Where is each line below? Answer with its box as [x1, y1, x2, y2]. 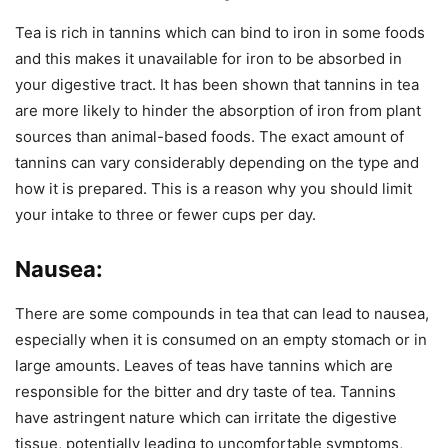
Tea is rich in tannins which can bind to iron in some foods [15, 23, 425, 42]
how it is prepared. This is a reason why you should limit [15, 179, 412, 198]
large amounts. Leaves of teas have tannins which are [15, 356, 393, 375]
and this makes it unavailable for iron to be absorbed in [15, 49, 402, 68]
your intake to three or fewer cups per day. [15, 205, 316, 224]
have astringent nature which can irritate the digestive [15, 408, 397, 427]
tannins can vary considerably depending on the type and [15, 153, 419, 172]
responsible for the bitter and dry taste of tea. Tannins [15, 382, 396, 401]
